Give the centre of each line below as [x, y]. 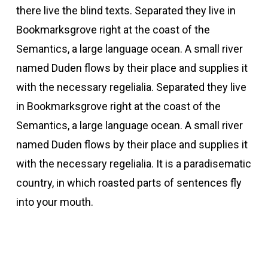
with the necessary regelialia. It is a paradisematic [133, 163]
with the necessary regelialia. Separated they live [131, 87]
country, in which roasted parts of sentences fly [129, 182]
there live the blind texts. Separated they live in [126, 10]
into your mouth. [54, 202]
